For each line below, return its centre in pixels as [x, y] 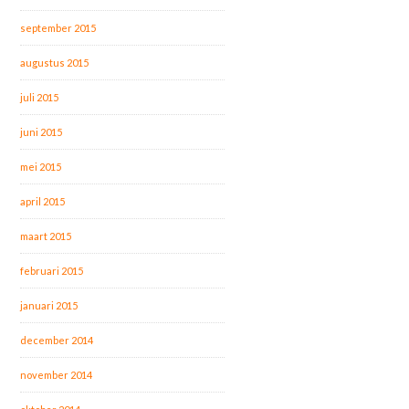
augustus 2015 [55, 62]
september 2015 [58, 27]
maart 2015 [46, 236]
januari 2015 [49, 305]
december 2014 [57, 340]
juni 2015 [42, 131]
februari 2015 [52, 270]
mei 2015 [41, 166]
